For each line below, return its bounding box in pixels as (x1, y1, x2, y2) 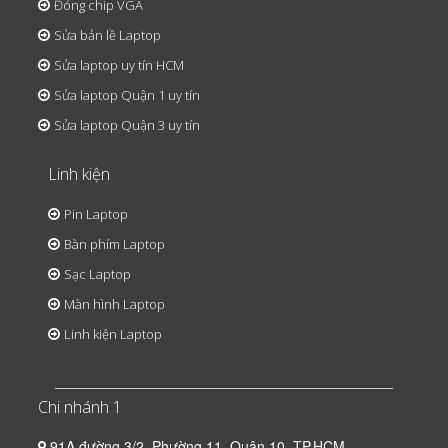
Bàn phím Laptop (64, 235, 165, 254)
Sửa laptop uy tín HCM (54, 56, 184, 75)
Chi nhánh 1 (38, 396, 122, 419)
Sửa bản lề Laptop (54, 26, 161, 45)
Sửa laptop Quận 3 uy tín (54, 116, 200, 135)
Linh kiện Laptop (64, 325, 162, 344)
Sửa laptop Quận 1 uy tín (54, 86, 200, 105)
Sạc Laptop (64, 265, 131, 284)
